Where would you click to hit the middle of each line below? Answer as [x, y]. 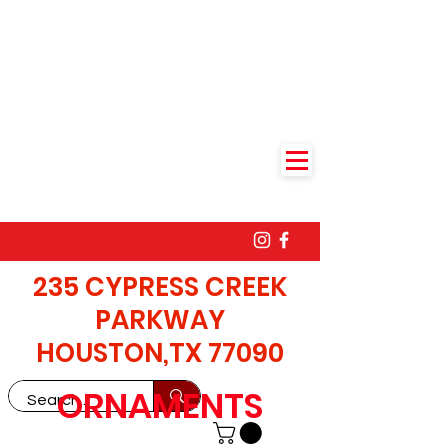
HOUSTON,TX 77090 [160, 353]
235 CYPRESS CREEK [160, 287]
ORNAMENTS [160, 406]
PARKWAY [160, 320]
